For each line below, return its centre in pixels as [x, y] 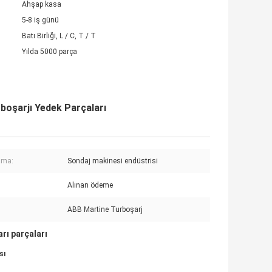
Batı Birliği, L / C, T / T [59, 36]
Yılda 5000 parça [49, 52]
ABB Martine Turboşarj [105, 210]
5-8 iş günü [40, 20]
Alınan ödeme [90, 185]
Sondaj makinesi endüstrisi [113, 161]
